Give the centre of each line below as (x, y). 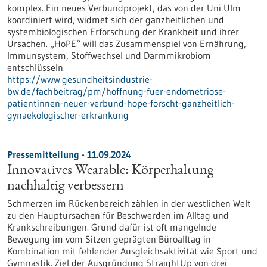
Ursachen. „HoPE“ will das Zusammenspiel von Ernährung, (127, 44)
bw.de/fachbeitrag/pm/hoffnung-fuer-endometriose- (117, 91)
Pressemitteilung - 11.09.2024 (69, 154)
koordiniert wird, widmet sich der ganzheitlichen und (116, 20)
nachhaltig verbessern (66, 187)
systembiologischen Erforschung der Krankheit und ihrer (123, 32)
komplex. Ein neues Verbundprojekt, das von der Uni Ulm (124, 8)
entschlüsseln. (36, 67)
